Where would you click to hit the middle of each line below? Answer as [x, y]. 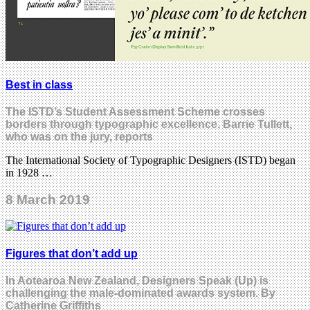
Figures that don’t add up [72, 253]
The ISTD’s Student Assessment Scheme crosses [135, 111]
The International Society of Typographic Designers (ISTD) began [151, 160]
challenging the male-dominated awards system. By [140, 293]
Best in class [39, 84]
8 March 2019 [48, 199]
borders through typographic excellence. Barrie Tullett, [149, 124]
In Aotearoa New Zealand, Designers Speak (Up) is [137, 280]
